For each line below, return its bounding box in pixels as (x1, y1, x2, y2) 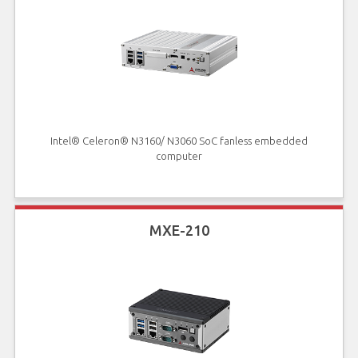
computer (156, 149, 202, 161)
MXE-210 (149, 221, 209, 238)
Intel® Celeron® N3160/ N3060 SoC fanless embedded (50, 134, 308, 146)
